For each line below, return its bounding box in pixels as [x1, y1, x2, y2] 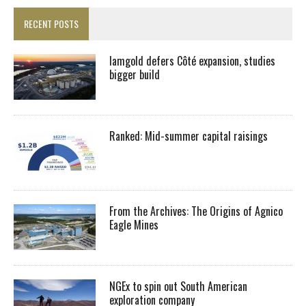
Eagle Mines [109, 216, 161, 233]
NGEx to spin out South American [109, 277, 247, 294]
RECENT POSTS [24, 16, 79, 31]
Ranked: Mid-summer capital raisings [109, 127, 268, 144]
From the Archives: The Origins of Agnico [109, 202, 283, 219]
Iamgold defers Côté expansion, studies [109, 52, 275, 69]
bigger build [109, 66, 160, 83]
